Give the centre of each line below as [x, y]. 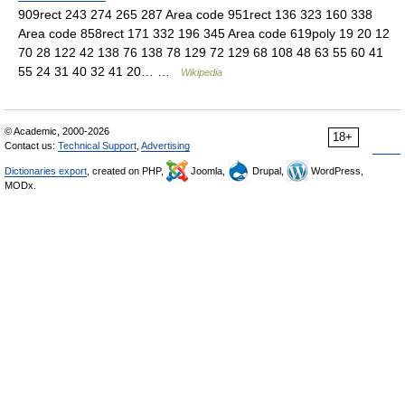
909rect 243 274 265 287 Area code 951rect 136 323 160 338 [195, 14]
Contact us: [31, 146]
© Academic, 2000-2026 [57, 131]
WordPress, [336, 171]
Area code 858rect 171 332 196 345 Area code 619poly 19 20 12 [204, 33]
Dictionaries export [46, 171]
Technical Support [97, 146]
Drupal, [268, 171]
